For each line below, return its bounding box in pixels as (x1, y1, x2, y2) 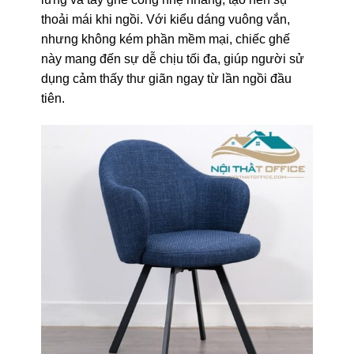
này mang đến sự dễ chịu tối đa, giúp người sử (40, 51, 304, 66)
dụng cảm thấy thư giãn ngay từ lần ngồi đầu (40, 71, 292, 85)
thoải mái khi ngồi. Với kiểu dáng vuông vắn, (40, 12, 290, 26)
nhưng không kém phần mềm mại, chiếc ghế (40, 32, 290, 46)
